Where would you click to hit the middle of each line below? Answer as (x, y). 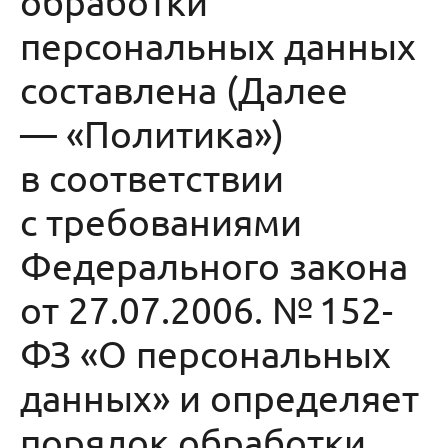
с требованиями (161, 221)
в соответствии (152, 177)
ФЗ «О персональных (205, 353)
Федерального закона (214, 265)
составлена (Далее (184, 89)
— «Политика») (152, 133)
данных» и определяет (219, 397)
